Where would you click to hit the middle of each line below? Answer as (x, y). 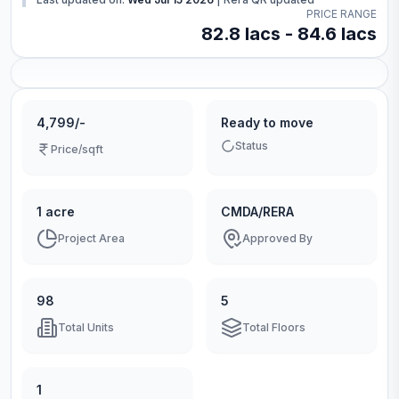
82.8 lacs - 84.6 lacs (289, 34)
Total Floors (274, 327)
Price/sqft (77, 149)
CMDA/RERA (257, 212)
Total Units (86, 327)
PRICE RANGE (342, 14)
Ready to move (267, 122)
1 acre (56, 212)
